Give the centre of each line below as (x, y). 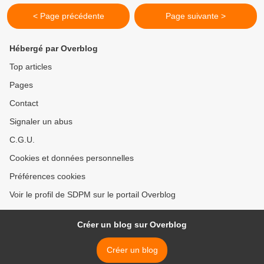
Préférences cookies (47, 176)
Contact (24, 103)
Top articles (31, 67)
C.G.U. (22, 140)
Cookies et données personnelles (72, 158)
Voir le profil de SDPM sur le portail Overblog (93, 194)
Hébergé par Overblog (54, 48)
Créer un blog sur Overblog (132, 225)
